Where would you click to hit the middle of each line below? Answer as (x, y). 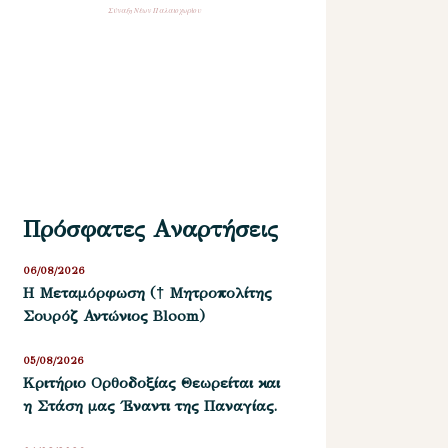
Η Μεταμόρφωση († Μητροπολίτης (148, 292)
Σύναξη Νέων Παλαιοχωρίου (155, 10)
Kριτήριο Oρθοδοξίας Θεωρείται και (152, 383)
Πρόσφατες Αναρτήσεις (151, 228)
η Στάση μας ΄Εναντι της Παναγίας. (150, 406)
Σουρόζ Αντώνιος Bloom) (114, 315)
